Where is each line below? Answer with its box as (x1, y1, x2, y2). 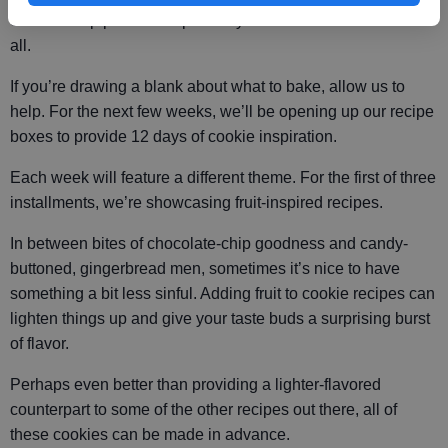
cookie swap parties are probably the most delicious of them (10, 12, 432, 30)
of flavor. (10, 335, 69, 353)
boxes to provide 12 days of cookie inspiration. (10, 128, 337, 146)
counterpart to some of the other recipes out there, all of (10, 401, 397, 419)
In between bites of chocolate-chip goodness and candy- (10, 235, 408, 253)
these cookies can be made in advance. (10, 426, 290, 444)
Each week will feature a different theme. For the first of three (10, 169, 436, 187)
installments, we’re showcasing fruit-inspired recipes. (10, 194, 383, 212)
